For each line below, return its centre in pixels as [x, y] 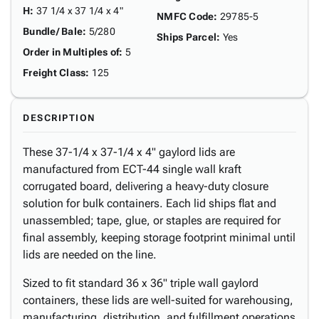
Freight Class [54, 73]
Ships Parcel [187, 37]
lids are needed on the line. [90, 255]
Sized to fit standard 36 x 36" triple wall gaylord [141, 283]
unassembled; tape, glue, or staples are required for [152, 220]
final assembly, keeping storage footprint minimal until [159, 237]
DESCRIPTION [59, 118]
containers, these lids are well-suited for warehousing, [158, 300]
